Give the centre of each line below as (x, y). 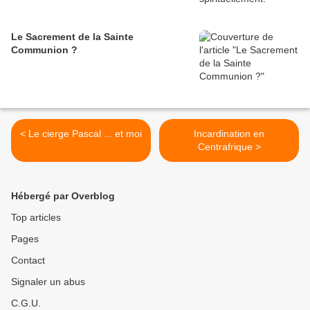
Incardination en (229, 134)
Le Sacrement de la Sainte (72, 37)
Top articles (36, 218)
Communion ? (44, 50)
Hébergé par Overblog (63, 196)
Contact (28, 261)
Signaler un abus (48, 282)
